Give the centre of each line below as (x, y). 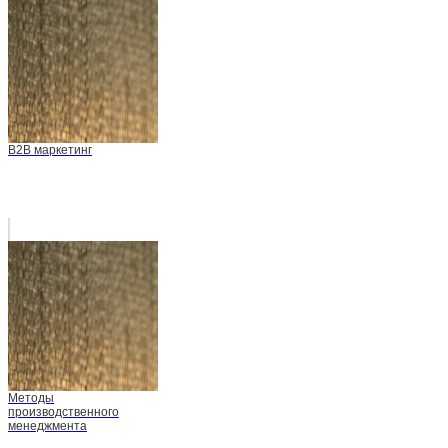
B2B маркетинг (50, 150)
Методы (31, 398)
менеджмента (47, 426)
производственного (63, 412)
